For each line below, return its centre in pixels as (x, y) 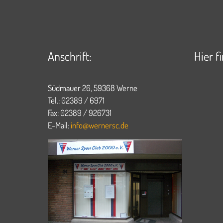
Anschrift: (70, 56)
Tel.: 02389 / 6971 (77, 101)
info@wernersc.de (100, 125)
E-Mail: (59, 125)
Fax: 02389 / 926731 (80, 113)
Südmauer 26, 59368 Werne (93, 88)
